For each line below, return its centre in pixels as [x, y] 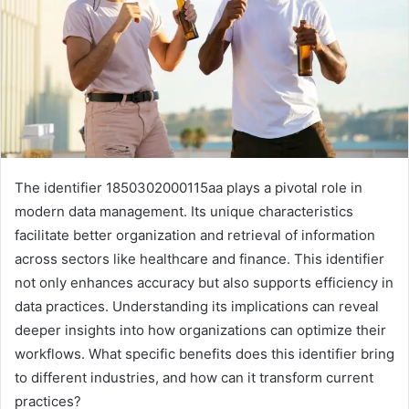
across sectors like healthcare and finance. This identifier [199, 258]
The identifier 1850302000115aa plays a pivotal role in [189, 187]
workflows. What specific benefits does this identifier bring [204, 353]
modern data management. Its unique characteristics [184, 211]
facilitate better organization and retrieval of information [195, 235]
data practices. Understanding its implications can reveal [197, 306]
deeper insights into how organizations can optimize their [200, 330]
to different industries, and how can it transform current [194, 377]
